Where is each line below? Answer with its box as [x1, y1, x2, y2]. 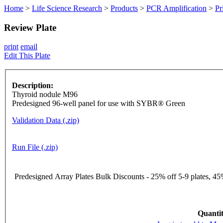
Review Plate [4, 22, 56, 33]
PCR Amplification [146, 4, 207, 12]
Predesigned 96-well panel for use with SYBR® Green [12, 99, 185, 108]
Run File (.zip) [12, 143, 58, 152]
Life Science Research [32, 4, 102, 12]
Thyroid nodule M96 [12, 90, 78, 99]
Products [111, 4, 138, 12]
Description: [12, 81, 53, 90]
